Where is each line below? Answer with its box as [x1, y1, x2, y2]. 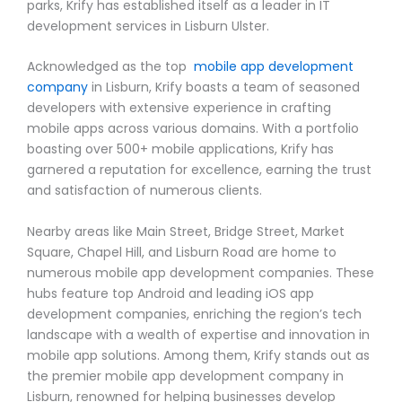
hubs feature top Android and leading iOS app [27, 284, 314, 302]
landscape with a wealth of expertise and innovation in [27, 325, 370, 344]
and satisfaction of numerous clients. [27, 181, 262, 200]
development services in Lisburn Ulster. [27, 17, 269, 36]
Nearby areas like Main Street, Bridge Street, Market [27, 222, 345, 240]
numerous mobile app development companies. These [27, 263, 374, 282]
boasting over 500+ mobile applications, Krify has [27, 140, 334, 159]
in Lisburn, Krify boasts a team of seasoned [88, 78, 360, 97]
